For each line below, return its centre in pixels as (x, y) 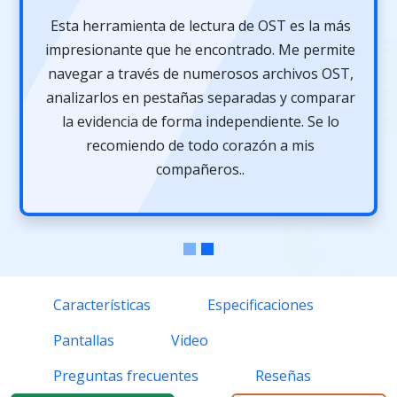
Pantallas (78, 341)
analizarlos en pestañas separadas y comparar (200, 98)
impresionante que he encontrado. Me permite (201, 50)
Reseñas (278, 376)
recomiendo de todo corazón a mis (201, 146)
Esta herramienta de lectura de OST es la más (200, 26)
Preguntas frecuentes (121, 376)
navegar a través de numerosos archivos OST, (200, 74)
